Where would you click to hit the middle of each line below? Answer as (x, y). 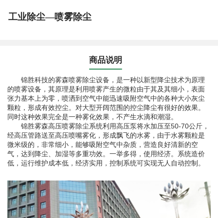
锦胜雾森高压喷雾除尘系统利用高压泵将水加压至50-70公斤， (108, 126)
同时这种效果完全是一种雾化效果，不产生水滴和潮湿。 (92, 117)
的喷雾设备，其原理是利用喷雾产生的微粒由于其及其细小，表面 (106, 89)
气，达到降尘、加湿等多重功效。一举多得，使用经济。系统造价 (106, 154)
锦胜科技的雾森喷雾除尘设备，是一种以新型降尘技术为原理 (106, 80)
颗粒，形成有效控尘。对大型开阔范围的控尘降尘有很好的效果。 (106, 108)
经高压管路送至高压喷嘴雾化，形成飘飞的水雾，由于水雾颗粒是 (106, 136)
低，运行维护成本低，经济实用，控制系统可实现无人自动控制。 (106, 163)
